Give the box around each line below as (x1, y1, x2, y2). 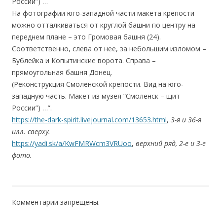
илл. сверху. (12, 127, 50, 137)
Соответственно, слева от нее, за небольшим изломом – (12, 44, 206, 54)
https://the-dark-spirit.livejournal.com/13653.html (12, 115, 167, 125)
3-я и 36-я (169, 115, 201, 125)
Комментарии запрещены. (12, 197, 100, 207)
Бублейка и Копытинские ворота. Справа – (12, 56, 156, 66)
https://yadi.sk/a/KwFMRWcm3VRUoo (12, 139, 132, 148)
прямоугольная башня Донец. (12, 68, 112, 77)
